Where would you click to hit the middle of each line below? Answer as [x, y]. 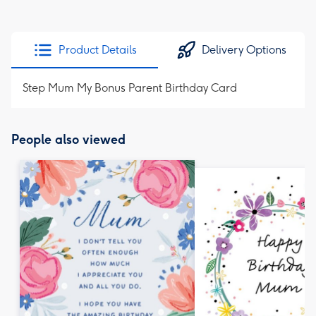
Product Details [97, 50]
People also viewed [68, 140]
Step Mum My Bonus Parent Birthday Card [130, 88]
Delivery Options [244, 50]
